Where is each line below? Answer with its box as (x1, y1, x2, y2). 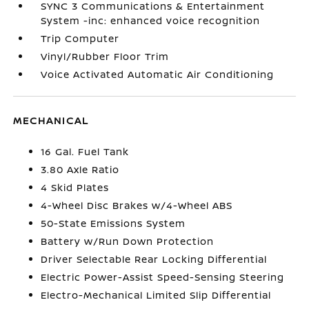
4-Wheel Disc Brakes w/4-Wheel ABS (41, 199, 233, 212)
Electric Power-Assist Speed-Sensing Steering (41, 270, 285, 283)
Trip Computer (41, 32, 120, 45)
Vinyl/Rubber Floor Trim (41, 50, 170, 63)
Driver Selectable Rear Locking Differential (41, 252, 268, 266)
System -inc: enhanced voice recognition (41, 14, 261, 27)
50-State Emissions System (41, 217, 186, 230)
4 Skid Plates (41, 181, 110, 194)
